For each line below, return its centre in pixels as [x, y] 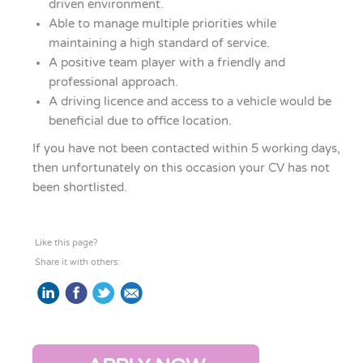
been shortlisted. [80, 187]
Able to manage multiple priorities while [162, 23]
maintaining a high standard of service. [159, 43]
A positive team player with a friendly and [167, 62]
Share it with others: [77, 263]
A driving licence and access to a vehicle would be [190, 101]
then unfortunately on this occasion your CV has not [181, 168]
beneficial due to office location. [140, 121]
